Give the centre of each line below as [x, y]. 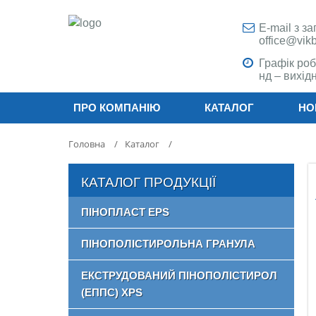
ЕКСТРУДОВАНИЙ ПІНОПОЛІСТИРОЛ [179, 275]
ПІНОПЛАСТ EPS [125, 212]
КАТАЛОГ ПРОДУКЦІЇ [148, 182]
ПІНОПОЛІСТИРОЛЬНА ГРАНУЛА [168, 244]
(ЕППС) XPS [112, 292]
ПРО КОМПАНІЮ [117, 108]
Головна [87, 144]
